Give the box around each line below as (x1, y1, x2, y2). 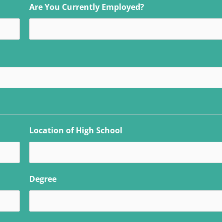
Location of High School (29, 124, 122, 136)
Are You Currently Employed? (29, 1, 144, 12)
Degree (29, 173, 56, 184)
